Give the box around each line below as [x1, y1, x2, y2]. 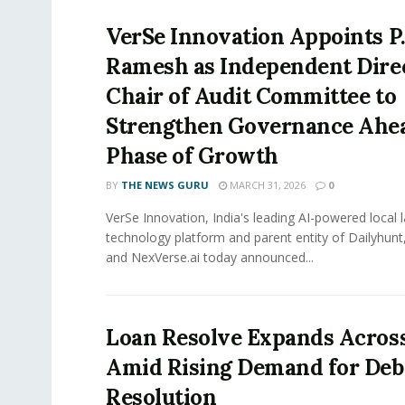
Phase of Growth [106, 142, 278, 171]
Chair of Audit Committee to [106, 82, 397, 111]
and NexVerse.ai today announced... [106, 249, 314, 267]
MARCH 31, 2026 [227, 178, 306, 193]
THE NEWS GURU [121, 178, 209, 193]
